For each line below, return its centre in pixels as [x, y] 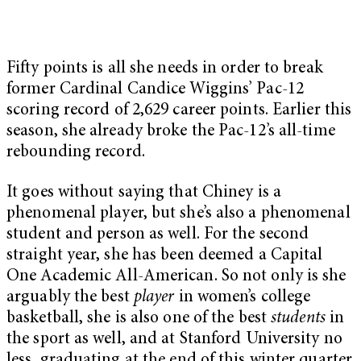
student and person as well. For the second [158, 234]
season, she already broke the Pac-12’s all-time [171, 132]
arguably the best [70, 297]
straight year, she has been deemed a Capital [165, 255]
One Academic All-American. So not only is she [176, 276]
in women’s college [243, 297]
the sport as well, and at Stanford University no [174, 339]
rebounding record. [76, 153]
